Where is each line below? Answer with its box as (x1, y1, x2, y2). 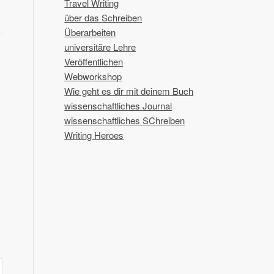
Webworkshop (64, 70, 122, 83)
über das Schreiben (64, 11, 143, 24)
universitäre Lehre (64, 40, 136, 53)
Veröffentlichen (64, 55, 124, 68)
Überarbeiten (64, 26, 116, 39)
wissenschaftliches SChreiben (64, 114, 185, 127)
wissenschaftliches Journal (64, 99, 172, 112)
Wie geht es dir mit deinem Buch (64, 84, 194, 97)
